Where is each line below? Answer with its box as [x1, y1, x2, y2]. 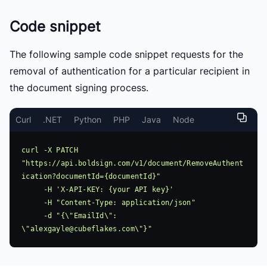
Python [74, 114, 101, 125]
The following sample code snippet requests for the [10, 48, 243, 60]
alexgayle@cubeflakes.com [30, 224, 135, 233]
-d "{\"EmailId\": [21, 211, 44, 220]
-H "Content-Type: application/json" [21, 198, 44, 207]
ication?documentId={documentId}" [21, 172, 161, 181]
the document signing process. [10, 81, 148, 94]
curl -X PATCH [21, 145, 78, 154]
